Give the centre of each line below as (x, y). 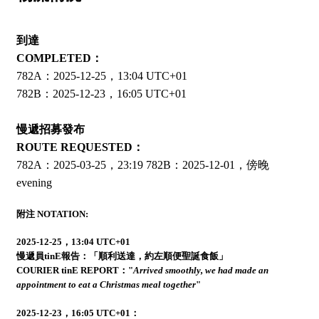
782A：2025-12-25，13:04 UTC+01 (101, 76)
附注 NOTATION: (52, 214)
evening (34, 183)
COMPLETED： (59, 58)
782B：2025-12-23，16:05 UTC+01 (101, 94)
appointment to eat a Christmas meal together (106, 284)
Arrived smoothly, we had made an (200, 270)
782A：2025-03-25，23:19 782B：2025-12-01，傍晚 (142, 165)
